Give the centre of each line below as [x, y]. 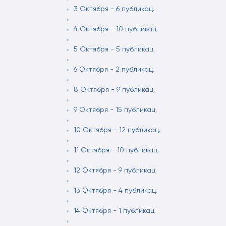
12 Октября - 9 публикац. [115, 171]
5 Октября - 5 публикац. [114, 49]
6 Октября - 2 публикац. [114, 70]
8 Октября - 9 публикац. [114, 90]
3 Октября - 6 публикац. [114, 9]
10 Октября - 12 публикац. [117, 130]
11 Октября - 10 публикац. [116, 150]
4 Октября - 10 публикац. [116, 29]
